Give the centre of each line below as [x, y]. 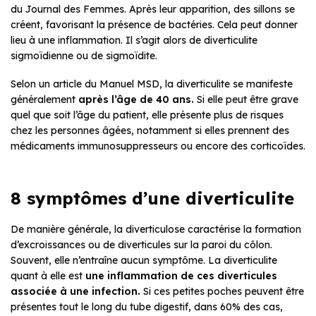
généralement [44, 100]
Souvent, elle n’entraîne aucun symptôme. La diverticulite [144, 261]
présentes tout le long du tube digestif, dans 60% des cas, [147, 307]
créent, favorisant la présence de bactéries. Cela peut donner [154, 25]
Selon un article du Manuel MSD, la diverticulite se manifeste [152, 84]
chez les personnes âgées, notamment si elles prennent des [150, 131]
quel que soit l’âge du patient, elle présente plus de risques [147, 115]
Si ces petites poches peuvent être [222, 292]
